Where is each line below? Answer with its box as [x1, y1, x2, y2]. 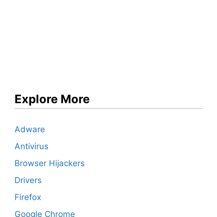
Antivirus [15, 141, 48, 152]
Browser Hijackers [15, 158, 85, 169]
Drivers [15, 175, 42, 186]
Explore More [15, 92, 90, 107]
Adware [15, 124, 45, 135]
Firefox [15, 192, 41, 202]
